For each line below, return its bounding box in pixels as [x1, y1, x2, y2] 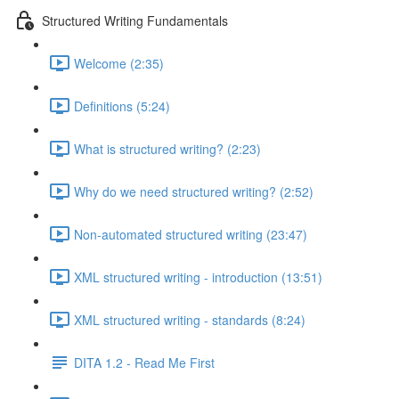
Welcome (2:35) [74, 53, 164, 72]
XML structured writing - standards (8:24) [74, 310, 305, 329]
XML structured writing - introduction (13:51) [74, 267, 322, 286]
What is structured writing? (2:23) [74, 139, 261, 158]
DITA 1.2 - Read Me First [74, 353, 215, 371]
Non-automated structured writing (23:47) [74, 224, 307, 243]
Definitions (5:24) [74, 96, 170, 115]
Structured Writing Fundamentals [42, 11, 228, 29]
